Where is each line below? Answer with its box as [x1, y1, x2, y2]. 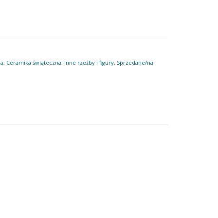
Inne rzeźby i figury [64, 59, 114, 66]
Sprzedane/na [116, 59, 153, 66]
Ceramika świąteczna [6, 59, 61, 66]
